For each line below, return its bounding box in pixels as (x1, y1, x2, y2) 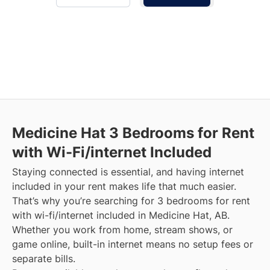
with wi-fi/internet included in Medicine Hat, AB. (12, 209, 230, 222)
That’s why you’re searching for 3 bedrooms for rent (12, 195, 250, 207)
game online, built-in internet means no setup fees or (12, 238, 253, 251)
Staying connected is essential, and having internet (12, 166, 244, 178)
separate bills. (12, 253, 75, 265)
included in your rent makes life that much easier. (12, 180, 236, 193)
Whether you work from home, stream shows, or (12, 224, 233, 236)
